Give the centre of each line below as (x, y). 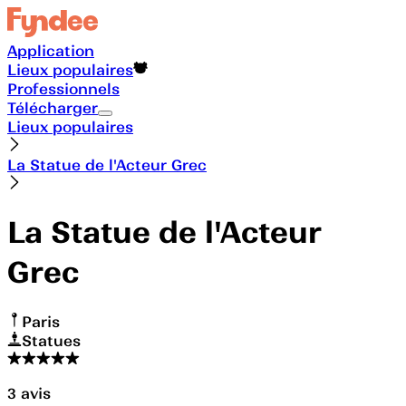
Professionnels (63, 88)
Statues (51, 340)
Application (51, 50)
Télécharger (53, 107)
